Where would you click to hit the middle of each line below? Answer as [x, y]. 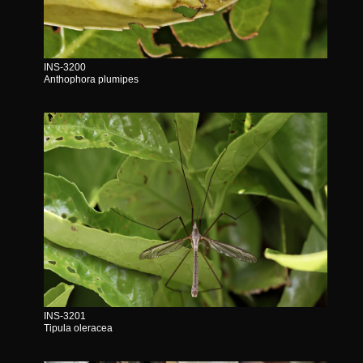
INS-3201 [64, 316]
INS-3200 [64, 67]
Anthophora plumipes [91, 79]
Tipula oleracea [78, 328]
